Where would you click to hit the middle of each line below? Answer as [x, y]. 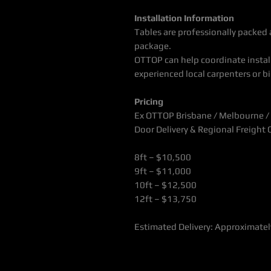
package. [153, 46]
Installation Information [184, 18]
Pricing [149, 102]
